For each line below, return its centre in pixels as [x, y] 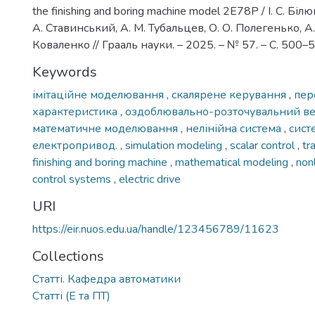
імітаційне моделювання [99, 95]
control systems [73, 179]
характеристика [76, 112]
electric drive [150, 179]
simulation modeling [175, 146]
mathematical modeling [233, 162]
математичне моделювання [107, 129]
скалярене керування [230, 95]
